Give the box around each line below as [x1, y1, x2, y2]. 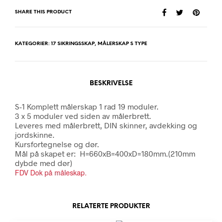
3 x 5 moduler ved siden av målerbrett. [15, 111, 151, 120]
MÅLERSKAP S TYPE [98, 41, 147, 47]
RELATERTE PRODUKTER [72, 203, 150, 210]
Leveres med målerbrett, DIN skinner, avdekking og [15, 120, 197, 130]
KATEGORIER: [15, 41, 51, 47]
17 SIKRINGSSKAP [51, 41, 95, 47]
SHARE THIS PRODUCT [15, 9, 72, 15]
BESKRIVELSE [89, 80, 133, 87]
